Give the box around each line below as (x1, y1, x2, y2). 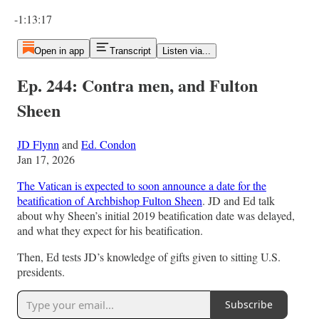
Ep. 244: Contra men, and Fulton (17, 72, 258, 98)
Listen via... (162, 46, 211, 56)
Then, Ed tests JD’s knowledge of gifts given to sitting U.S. (17, 249, 281, 264)
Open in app (33, 46, 84, 56)
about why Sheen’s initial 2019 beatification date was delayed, (17, 207, 295, 223)
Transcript (109, 46, 151, 56)
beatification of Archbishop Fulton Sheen (17, 192, 202, 208)
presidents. (17, 263, 65, 279)
